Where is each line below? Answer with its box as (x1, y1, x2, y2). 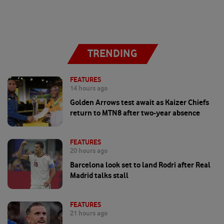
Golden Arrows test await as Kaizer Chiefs (70, 97, 209, 107)
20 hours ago (70, 146, 107, 155)
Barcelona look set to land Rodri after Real (70, 160, 210, 170)
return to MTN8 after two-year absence (70, 108, 200, 118)
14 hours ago (70, 84, 107, 92)
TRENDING (87, 47, 137, 60)
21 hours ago (70, 209, 107, 217)
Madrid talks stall (70, 170, 128, 180)
